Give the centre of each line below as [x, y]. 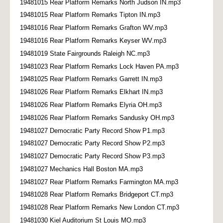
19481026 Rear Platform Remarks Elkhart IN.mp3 [91, 92]
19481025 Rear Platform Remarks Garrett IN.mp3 [91, 79]
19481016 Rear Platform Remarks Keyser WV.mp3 [93, 41]
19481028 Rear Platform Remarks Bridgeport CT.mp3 [97, 195]
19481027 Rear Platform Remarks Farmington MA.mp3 [99, 182]
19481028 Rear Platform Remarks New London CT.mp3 [100, 208]
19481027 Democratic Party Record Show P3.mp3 [92, 156]
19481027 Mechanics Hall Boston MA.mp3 [81, 169]
